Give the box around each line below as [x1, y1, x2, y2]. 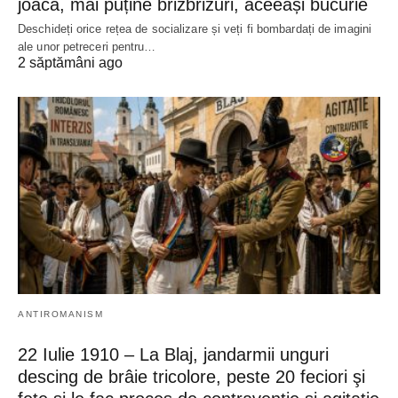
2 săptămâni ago [18, 54, 123, 70]
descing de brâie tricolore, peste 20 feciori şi [18, 366, 365, 386]
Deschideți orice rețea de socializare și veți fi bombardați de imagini [18, 21, 372, 36]
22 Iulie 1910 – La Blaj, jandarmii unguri [18, 344, 329, 364]
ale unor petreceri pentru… [18, 39, 156, 53]
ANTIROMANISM [18, 308, 103, 319]
